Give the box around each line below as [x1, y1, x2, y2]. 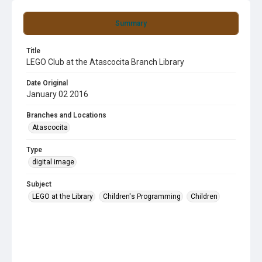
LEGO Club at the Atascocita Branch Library [26, 57, 184, 67]
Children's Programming [103, 192, 181, 201]
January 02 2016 [26, 89, 88, 99]
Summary [115, 19, 147, 27]
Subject [26, 180, 51, 188]
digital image [32, 158, 74, 166]
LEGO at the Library [32, 192, 93, 201]
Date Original [26, 79, 68, 87]
